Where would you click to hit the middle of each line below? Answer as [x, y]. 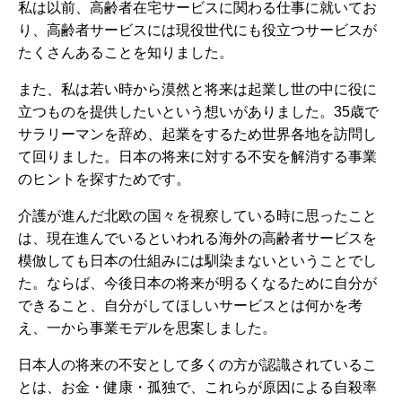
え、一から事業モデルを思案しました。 [147, 328]
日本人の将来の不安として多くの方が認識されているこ [197, 365]
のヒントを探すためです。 [104, 179]
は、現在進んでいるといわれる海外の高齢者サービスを [197, 238]
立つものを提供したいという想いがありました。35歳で [198, 112]
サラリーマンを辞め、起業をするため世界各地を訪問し [197, 134]
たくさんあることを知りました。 [126, 52]
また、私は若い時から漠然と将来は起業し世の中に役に [197, 89]
